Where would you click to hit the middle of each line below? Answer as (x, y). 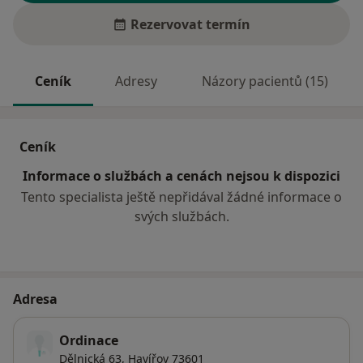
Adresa (35, 299)
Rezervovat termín (190, 25)
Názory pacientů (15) (265, 81)
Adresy (137, 81)
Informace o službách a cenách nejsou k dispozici (181, 176)
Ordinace (89, 341)
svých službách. (181, 217)
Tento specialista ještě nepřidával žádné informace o (181, 197)
